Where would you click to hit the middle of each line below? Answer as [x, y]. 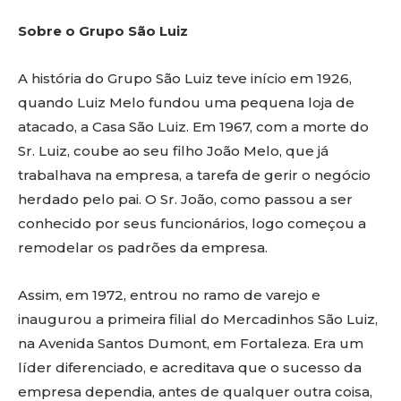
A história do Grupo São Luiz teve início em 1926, [185, 79]
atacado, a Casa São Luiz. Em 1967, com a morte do [193, 127]
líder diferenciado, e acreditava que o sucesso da [190, 368]
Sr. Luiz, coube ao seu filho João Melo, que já [173, 151]
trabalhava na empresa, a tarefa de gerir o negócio [194, 175]
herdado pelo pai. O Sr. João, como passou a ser [185, 200]
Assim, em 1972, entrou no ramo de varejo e [169, 295]
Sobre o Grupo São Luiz [103, 31]
